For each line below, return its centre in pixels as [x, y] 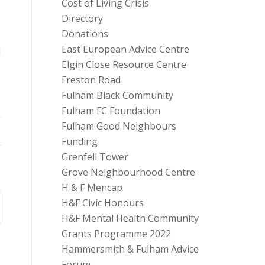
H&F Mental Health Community [130, 218]
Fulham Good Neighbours [119, 126]
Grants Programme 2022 [116, 234]
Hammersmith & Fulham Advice [130, 249]
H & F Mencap [92, 188]
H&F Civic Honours [102, 203]
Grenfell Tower [95, 157]
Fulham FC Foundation [111, 111]
